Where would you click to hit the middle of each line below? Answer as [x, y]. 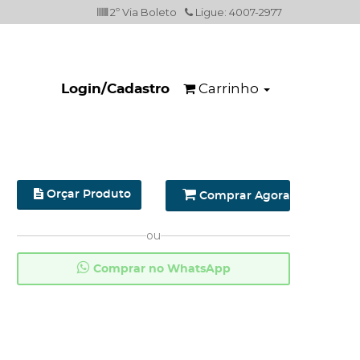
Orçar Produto [87, 194]
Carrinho [229, 88]
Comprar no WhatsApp [160, 269]
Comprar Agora [243, 196]
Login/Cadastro [115, 89]
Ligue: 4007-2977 [237, 12]
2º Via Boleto [142, 12]
